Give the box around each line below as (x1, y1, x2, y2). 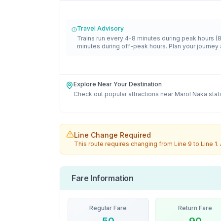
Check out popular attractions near (74, 90, 173, 98)
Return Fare (178, 204, 213, 212)
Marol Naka (175, 90, 207, 98)
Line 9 (174, 140, 192, 147)
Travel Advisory (76, 25, 124, 32)
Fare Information (72, 173, 134, 183)
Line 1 (201, 140, 217, 147)
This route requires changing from (74, 140, 174, 147)
